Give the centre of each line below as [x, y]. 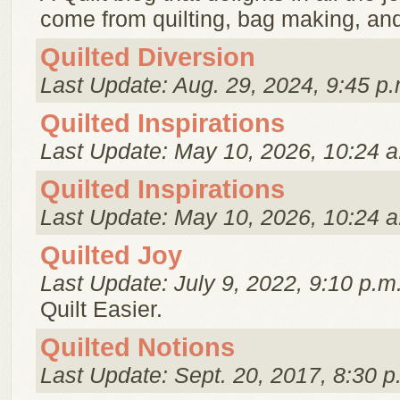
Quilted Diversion [148, 57]
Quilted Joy [111, 255]
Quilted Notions [137, 347]
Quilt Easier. [101, 309]
